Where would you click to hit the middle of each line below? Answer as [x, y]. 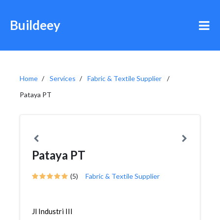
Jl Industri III [52, 211]
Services [63, 78]
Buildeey [35, 25]
